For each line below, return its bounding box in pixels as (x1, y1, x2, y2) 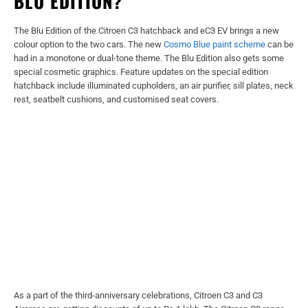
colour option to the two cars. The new (14, 38, 164, 49)
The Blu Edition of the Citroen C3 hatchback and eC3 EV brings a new (14, 25, 279, 36)
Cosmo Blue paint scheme (164, 38, 265, 49)
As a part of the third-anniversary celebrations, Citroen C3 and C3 (14, 289, 263, 300)
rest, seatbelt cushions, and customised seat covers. (14, 93, 219, 104)
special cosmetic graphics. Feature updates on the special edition (14, 66, 268, 77)
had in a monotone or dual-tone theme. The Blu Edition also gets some (14, 52, 284, 63)
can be (265, 38, 294, 49)
